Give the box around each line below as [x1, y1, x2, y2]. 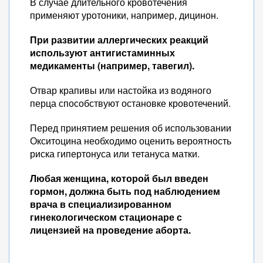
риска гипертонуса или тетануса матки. [30, 147, 200, 160]
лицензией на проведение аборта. [30, 223, 191, 237]
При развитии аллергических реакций [30, 33, 208, 46]
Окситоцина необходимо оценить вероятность [30, 134, 231, 147]
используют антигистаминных [30, 46, 175, 59]
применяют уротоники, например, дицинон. [30, 8, 218, 22]
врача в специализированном [30, 197, 171, 211]
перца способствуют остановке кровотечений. [30, 96, 231, 110]
